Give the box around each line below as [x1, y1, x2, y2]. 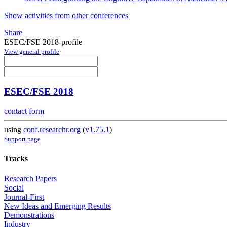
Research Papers [4, 174, 57, 183]
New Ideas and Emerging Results [4, 201, 111, 210]
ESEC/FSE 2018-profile [4, 37, 82, 46]
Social [4, 183, 24, 192]
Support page [4, 135, 41, 143]
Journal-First [4, 192, 44, 201]
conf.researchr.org [23, 125, 81, 134]
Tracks [4, 154, 28, 163]
